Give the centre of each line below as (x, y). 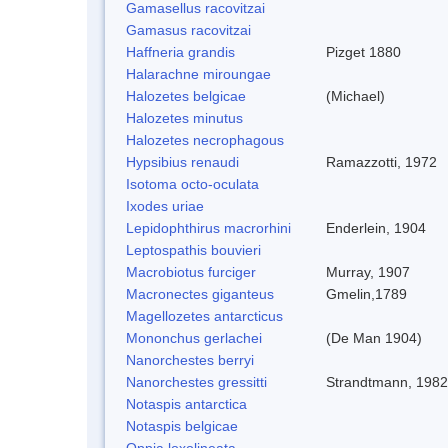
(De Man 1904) (374, 337)
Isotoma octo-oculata (192, 183)
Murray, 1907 (368, 271)
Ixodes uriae (165, 205)
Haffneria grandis (180, 51)
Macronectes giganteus (200, 293)
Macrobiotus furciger (191, 271)
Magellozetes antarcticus (204, 315)
